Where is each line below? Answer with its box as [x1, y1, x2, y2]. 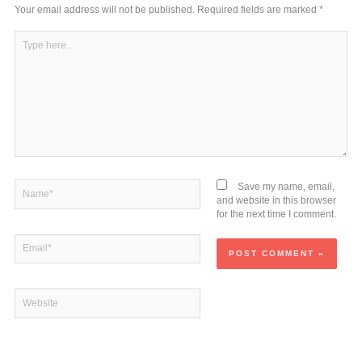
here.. [14, 44, 40, 57]
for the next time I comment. [217, 208, 337, 221]
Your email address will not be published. [15, 3, 196, 15]
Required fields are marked [197, 3, 320, 15]
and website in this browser [217, 195, 337, 207]
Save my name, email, [238, 181, 335, 193]
